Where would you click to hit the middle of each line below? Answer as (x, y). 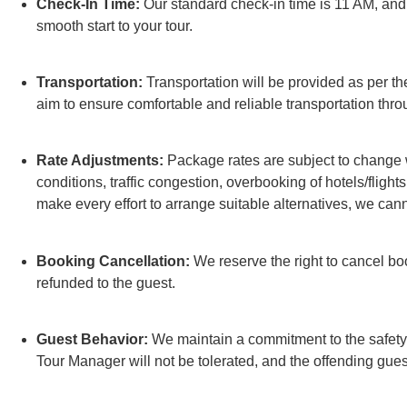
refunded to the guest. (106, 283)
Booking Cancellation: (113, 261)
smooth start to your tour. (114, 25)
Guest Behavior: (92, 340)
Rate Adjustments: (100, 161)
